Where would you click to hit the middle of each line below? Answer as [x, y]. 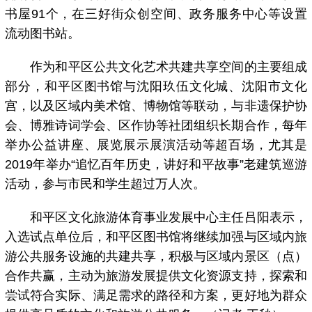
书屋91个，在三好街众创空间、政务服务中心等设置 [156, 14]
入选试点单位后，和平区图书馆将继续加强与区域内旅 [156, 237]
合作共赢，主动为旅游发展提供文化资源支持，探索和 [156, 276]
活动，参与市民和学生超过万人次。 [106, 184]
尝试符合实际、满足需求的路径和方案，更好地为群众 [156, 296]
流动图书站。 [43, 34]
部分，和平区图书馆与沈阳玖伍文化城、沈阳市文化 [156, 87]
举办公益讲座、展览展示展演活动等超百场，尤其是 [156, 145]
